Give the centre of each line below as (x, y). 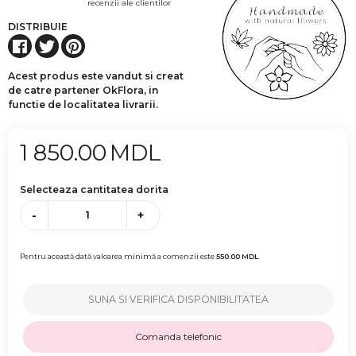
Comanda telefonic (178, 336)
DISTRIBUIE (38, 27)
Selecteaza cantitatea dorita (94, 190)
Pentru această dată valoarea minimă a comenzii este (118, 256)
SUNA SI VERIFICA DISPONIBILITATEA (178, 299)
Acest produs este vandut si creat (96, 76)
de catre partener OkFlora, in (83, 91)
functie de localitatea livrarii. (83, 105)
